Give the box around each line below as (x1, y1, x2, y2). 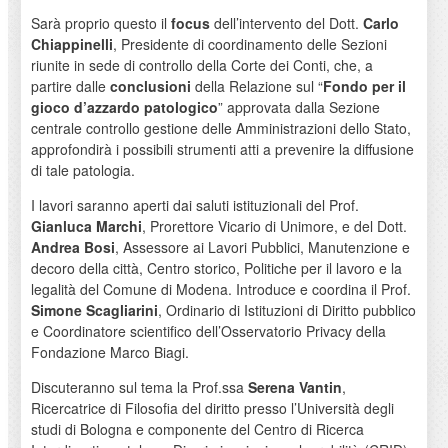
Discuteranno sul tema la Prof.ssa (30, 376, 248, 397)
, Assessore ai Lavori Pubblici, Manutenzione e (114, 236, 410, 257)
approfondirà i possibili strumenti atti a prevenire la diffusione (30, 138, 414, 159)
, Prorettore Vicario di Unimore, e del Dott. (141, 215, 407, 236)
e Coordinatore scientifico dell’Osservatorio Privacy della (30, 320, 386, 341)
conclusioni (109, 75, 191, 96)
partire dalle (30, 75, 110, 96)
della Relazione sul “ (190, 75, 323, 96)
